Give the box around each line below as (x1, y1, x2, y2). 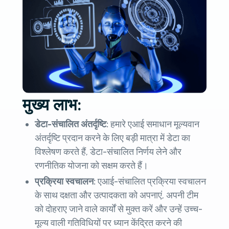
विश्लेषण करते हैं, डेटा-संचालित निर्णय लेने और (35, 146, 181, 158)
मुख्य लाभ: (22, 95, 81, 116)
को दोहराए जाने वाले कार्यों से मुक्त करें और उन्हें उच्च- (35, 203, 202, 215)
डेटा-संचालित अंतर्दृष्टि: (35, 119, 110, 130)
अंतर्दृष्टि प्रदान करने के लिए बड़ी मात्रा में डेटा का (35, 132, 190, 144)
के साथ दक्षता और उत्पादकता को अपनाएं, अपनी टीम (35, 190, 198, 201)
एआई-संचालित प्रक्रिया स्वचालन (98, 176, 206, 188)
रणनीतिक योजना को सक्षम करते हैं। (35, 160, 148, 172)
